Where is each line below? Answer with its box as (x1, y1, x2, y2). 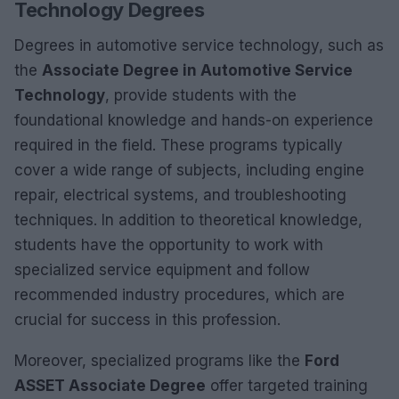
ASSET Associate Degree (14, 376, 206, 395)
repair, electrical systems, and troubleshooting (14, 185, 346, 204)
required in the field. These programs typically (14, 135, 343, 154)
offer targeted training (206, 376, 368, 395)
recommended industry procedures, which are (14, 285, 345, 304)
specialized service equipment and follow (14, 260, 310, 279)
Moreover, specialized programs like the (14, 351, 305, 370)
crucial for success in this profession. (14, 310, 281, 329)
